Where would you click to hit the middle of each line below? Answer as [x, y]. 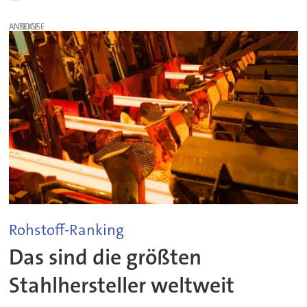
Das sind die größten [106, 258]
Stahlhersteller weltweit [122, 286]
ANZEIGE [24, 26]
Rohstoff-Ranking [67, 230]
